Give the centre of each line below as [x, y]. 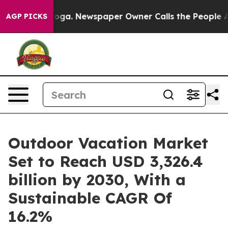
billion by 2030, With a [97, 180]
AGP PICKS [27, 16]
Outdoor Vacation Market [108, 143]
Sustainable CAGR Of [90, 198]
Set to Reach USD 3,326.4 [106, 161]
